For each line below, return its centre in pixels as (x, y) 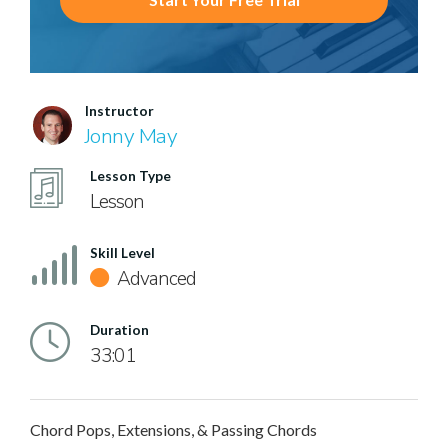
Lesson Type (130, 176)
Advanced (154, 279)
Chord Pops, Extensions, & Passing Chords (173, 429)
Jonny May (131, 136)
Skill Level (122, 253)
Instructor (119, 111)
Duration (119, 330)
